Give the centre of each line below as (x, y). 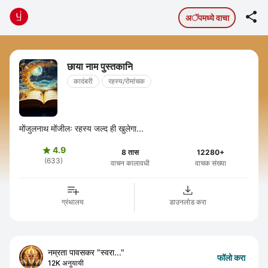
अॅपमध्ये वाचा (207, 17)
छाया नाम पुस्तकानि (100, 66)
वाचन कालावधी (130, 163)
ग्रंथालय (73, 202)
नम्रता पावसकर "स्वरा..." (86, 252)
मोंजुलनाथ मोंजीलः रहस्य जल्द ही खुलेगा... (81, 128)
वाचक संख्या (211, 163)
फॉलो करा (231, 258)
